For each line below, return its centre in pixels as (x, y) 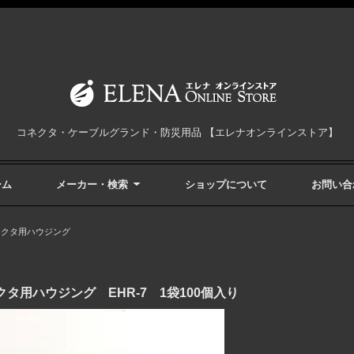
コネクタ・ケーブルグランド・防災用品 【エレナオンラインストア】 (177, 132)
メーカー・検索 (92, 184)
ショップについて (226, 184)
